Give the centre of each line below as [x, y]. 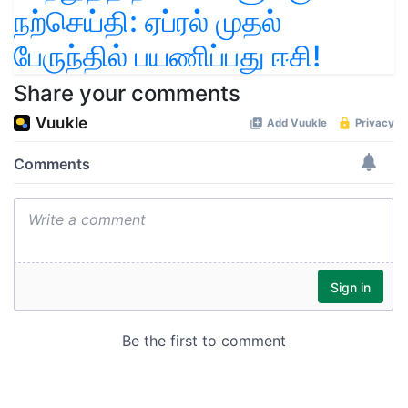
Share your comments [127, 93]
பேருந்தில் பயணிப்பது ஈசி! [167, 56]
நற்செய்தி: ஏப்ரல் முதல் [148, 21]
